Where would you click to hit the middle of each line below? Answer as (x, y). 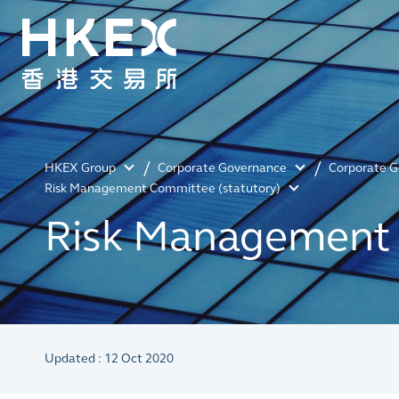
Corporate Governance (222, 168)
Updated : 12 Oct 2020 (109, 358)
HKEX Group (80, 168)
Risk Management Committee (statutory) (163, 188)
